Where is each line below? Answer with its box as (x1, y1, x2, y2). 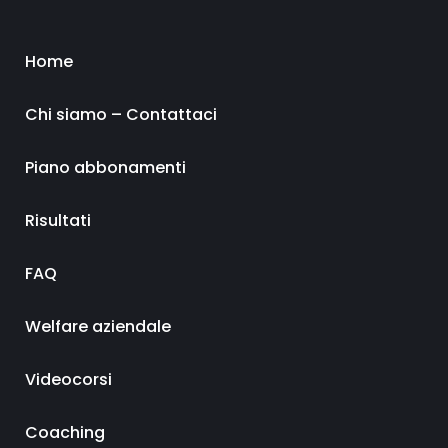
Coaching (25, 420, 105, 444)
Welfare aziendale (25, 314, 171, 338)
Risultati (25, 208, 91, 232)
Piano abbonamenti (25, 155, 186, 179)
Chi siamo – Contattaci (25, 102, 217, 126)
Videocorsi (25, 367, 112, 391)
